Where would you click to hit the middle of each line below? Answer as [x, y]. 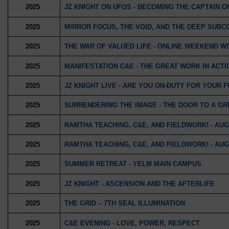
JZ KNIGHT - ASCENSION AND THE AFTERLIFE [139, 184]
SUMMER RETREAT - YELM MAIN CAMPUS [133, 164]
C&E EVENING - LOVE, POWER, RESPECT [132, 223]
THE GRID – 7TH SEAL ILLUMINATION [124, 203]
